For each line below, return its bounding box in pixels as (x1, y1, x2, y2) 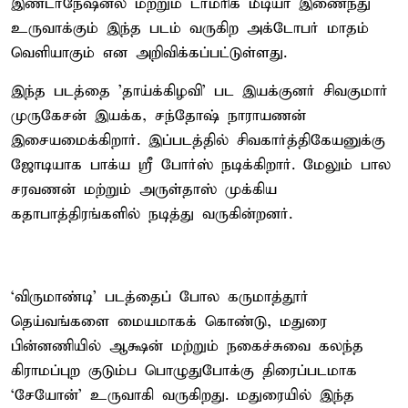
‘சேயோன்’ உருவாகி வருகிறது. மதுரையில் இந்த (11, 385, 354, 405)
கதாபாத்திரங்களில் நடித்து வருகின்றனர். (11, 204, 292, 224)
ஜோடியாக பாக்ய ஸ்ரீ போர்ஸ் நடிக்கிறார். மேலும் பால (11, 155, 391, 175)
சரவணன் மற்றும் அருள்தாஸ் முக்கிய (11, 179, 277, 199)
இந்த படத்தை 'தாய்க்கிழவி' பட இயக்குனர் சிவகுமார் (11, 81, 388, 101)
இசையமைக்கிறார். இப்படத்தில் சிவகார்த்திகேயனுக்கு (11, 130, 385, 150)
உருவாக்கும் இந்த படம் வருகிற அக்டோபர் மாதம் (11, 18, 369, 38)
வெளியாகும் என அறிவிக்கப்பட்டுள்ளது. (11, 43, 287, 63)
